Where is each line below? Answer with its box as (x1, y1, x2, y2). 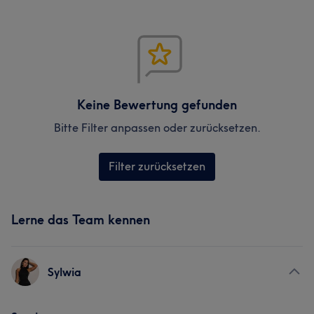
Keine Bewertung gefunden (77, 97, 237, 113)
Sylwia (48, 265, 81, 279)
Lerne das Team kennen (11, 212, 150, 228)
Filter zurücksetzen (109, 159, 205, 173)
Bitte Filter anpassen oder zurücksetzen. (53, 121, 261, 135)
